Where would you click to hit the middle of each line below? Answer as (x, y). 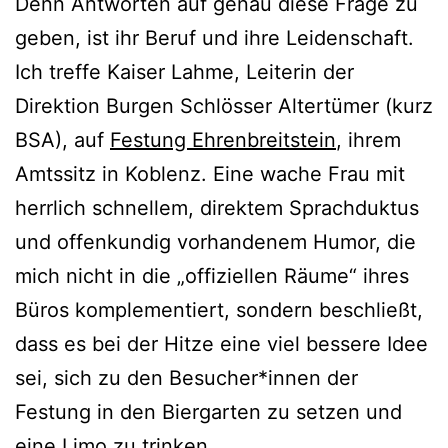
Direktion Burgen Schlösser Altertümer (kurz (224, 105)
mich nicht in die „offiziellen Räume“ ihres (212, 275)
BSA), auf (62, 139)
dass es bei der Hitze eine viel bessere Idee (221, 343)
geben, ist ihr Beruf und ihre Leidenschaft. (214, 37)
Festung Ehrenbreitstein (223, 139)
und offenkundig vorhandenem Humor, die (215, 241)
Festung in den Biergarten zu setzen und (208, 411)
